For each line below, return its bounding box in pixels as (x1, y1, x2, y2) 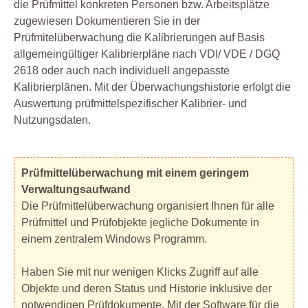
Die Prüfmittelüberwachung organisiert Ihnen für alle (21, 200, 274, 212)
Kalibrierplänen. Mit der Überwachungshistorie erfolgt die (14, 81, 291, 93)
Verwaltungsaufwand (21, 184, 131, 196)
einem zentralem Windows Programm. (21, 233, 207, 245)
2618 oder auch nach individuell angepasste (14, 65, 230, 77)
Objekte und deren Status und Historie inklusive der (21, 283, 272, 295)
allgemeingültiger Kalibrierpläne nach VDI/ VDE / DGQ (14, 48, 280, 60)
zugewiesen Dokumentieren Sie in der (14, 15, 200, 27)
